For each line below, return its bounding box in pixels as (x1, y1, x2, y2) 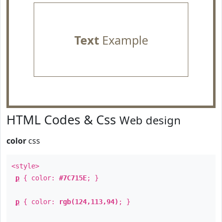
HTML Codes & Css (6, 111, 119, 128)
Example (99, 32, 148, 48)
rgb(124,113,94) (59, 198, 118, 206)
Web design (119, 112, 181, 127)
